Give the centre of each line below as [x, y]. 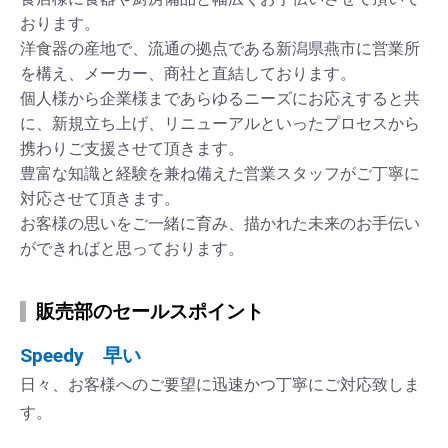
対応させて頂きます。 [100, 199]
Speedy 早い [80, 356]
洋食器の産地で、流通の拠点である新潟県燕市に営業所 [220, 49]
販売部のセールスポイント [150, 312]
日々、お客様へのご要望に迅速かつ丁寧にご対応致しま [220, 385]
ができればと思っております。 [132, 249]
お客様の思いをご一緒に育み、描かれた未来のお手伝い [220, 224]
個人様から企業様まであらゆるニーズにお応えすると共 [220, 99]
